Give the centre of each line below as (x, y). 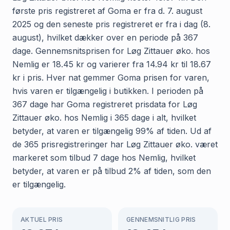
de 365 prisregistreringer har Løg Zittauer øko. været (115, 144)
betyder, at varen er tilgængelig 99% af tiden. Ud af (112, 131)
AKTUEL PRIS (42, 219)
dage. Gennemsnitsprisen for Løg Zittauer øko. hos (111, 51)
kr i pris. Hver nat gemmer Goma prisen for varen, (111, 77)
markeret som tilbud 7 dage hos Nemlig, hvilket (104, 157)
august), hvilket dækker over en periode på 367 (105, 37)
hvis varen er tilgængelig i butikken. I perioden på (108, 91)
